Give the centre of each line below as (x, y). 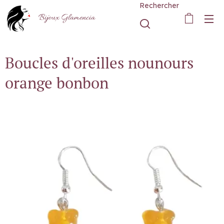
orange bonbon (57, 83)
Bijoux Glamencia (66, 18)
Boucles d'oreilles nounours (99, 63)
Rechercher (159, 5)
